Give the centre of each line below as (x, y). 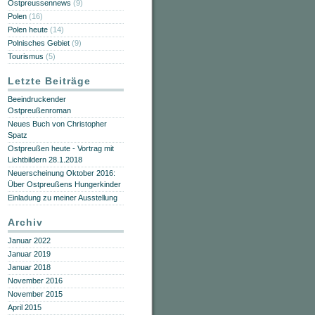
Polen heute (28, 30)
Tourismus (26, 56)
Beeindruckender (37, 99)
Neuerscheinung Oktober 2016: (62, 173)
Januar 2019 (29, 254)
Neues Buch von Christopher (57, 124)
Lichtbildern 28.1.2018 (45, 160)
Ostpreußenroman (39, 110)
